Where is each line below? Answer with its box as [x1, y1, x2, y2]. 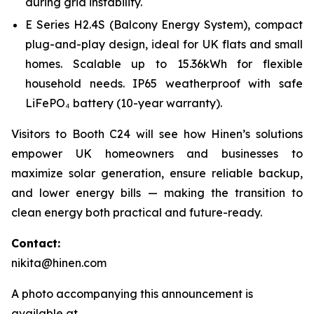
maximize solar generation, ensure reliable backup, [11, 165, 303, 180]
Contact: [11, 235, 60, 250]
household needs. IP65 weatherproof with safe [25, 76, 303, 90]
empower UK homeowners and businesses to [11, 146, 303, 161]
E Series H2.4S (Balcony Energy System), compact [25, 17, 303, 32]
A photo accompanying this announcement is [11, 286, 253, 301]
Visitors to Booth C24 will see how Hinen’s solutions [11, 126, 303, 141]
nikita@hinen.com [11, 255, 107, 270]
